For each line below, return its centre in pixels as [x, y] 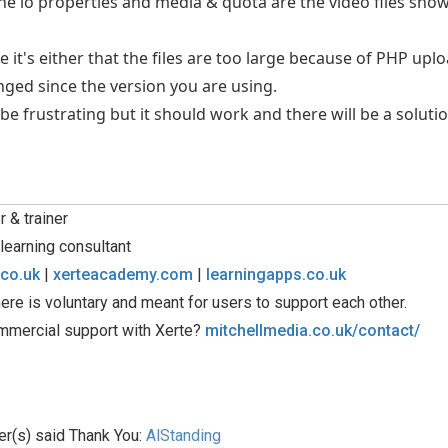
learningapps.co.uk [276, 274]
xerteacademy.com [123, 274]
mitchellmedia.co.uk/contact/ [312, 330]
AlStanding [183, 435]
